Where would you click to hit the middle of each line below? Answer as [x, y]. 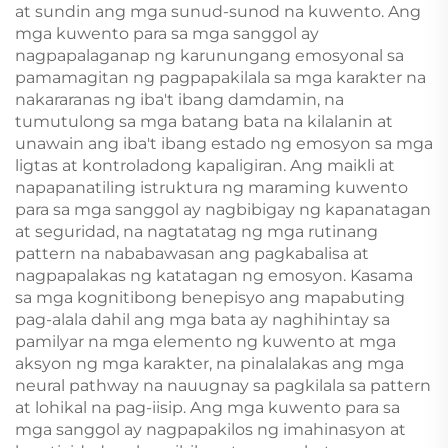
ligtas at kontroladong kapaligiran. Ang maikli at [205, 165]
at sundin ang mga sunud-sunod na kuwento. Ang [218, 11]
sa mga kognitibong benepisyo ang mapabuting [210, 297]
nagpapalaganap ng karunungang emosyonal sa [209, 55]
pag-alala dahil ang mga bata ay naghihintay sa [202, 319]
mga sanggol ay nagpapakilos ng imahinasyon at [210, 429]
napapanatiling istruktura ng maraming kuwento [211, 187]
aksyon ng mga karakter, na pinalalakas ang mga [209, 363]
